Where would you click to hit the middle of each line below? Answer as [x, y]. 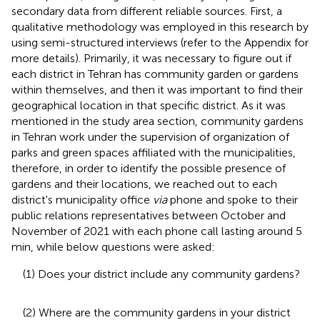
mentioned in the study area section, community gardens [157, 121]
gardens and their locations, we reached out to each [144, 184]
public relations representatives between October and [149, 215]
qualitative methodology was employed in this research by [160, 26]
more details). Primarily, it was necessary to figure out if [151, 58]
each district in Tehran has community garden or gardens [155, 74]
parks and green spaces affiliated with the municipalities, [154, 152]
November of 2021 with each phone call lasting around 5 [157, 231]
